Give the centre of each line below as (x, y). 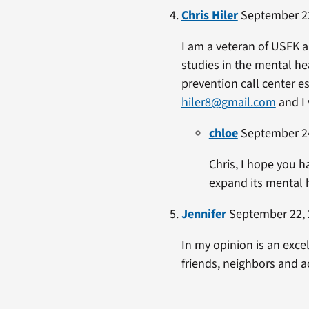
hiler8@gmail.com (228, 102)
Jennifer (203, 214)
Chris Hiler (209, 15)
